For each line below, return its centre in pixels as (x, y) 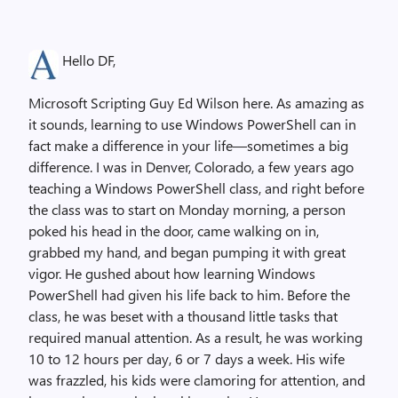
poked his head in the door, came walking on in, (174, 231)
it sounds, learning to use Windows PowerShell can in (192, 124)
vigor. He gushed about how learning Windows (172, 273)
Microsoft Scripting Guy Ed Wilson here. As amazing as (196, 103)
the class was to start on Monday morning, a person (187, 209)
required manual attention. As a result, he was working (195, 337)
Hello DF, (87, 60)
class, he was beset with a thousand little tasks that (183, 316)
